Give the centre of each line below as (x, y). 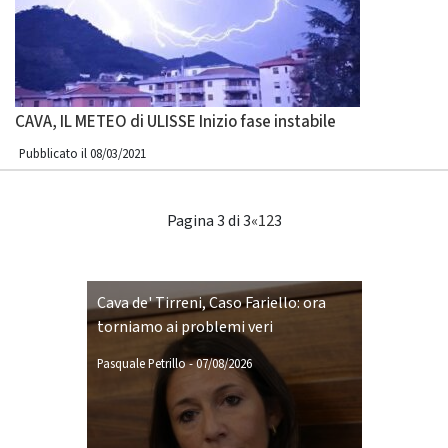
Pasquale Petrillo (141, 364)
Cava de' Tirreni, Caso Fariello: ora (211, 303)
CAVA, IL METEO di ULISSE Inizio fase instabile (175, 122)
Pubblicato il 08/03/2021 (82, 154)
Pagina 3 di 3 (208, 221)
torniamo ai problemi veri (184, 327)
